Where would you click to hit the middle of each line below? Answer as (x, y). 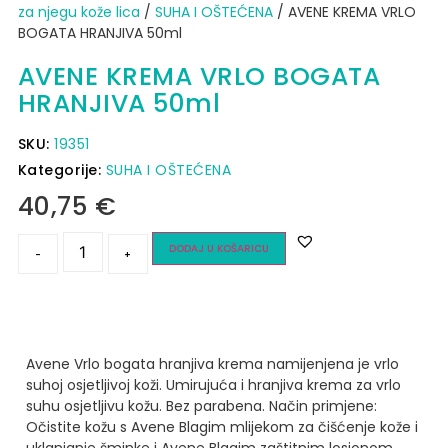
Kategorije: (61, 169)
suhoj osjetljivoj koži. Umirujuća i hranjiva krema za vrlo (213, 385)
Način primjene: (322, 406)
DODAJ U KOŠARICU (218, 248)
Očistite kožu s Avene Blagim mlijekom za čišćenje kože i (221, 427)
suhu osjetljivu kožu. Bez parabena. (145, 406)
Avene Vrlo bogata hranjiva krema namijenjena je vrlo (212, 364)
